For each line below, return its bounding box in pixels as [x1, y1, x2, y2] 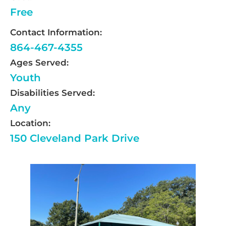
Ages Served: [10, 57, 69, 68]
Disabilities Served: [10, 87, 95, 98]
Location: [10, 118, 50, 128]
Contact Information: [10, 27, 102, 37]
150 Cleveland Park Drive [10, 132, 139, 144]
